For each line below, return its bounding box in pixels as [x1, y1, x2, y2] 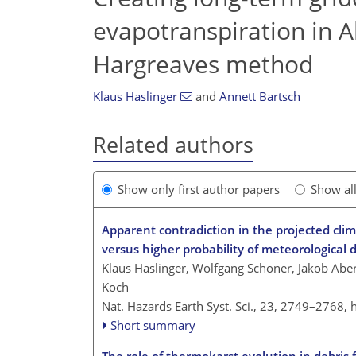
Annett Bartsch [219, 88, 300, 104]
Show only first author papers [118, 181, 280, 198]
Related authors [93, 130, 253, 159]
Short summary [110, 317, 196, 334]
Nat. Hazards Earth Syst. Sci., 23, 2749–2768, [102, 298, 350, 315]
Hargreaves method [93, 47, 313, 80]
